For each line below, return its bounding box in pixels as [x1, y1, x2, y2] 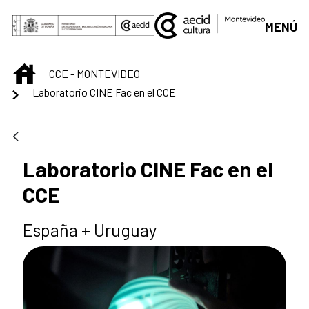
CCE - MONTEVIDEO [49, 67, 140, 81]
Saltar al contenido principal [6, 7, 154, 22]
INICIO [36, 64, 64, 78]
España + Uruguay [23, 219, 157, 240]
